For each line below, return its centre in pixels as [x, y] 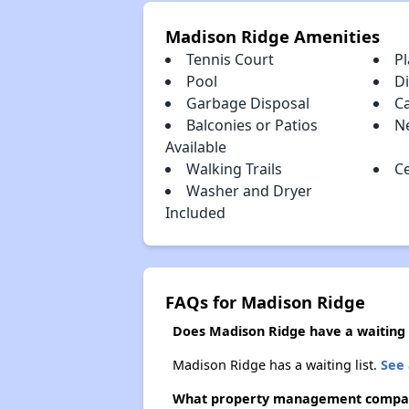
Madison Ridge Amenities [272, 36]
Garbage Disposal [247, 103]
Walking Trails [234, 169]
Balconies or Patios [252, 125]
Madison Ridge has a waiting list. [276, 365]
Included [195, 213]
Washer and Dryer [249, 191]
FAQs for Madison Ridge [265, 302]
